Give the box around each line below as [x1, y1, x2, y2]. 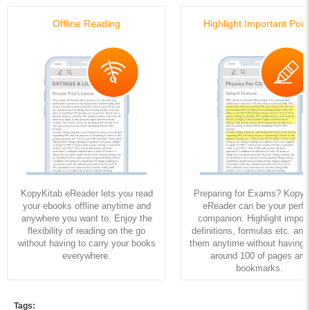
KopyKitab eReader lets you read [20, 188, 153, 199]
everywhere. [62, 250, 111, 261]
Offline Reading [53, 17, 120, 29]
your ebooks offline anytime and [22, 200, 151, 211]
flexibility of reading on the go [28, 225, 145, 236]
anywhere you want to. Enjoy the [21, 212, 152, 224]
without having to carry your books [17, 237, 156, 248]
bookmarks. [236, 262, 283, 273]
